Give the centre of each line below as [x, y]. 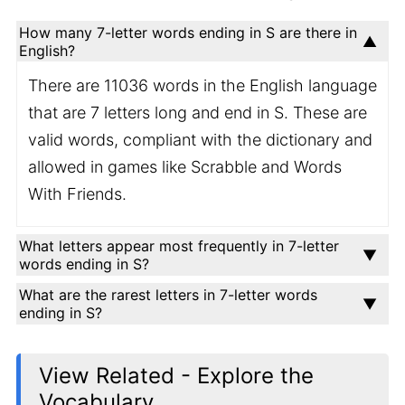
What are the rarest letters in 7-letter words [168, 295]
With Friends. [77, 194]
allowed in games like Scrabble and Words [185, 167]
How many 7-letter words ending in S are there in [188, 33]
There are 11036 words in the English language [202, 85]
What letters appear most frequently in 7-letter [179, 246]
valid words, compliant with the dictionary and [200, 140]
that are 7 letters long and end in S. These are [198, 113]
